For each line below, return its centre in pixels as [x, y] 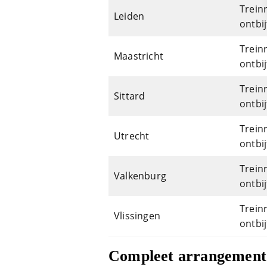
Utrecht [132, 136]
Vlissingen [137, 216]
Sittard [130, 96]
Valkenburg [140, 176]
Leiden [129, 16]
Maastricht [139, 56]
